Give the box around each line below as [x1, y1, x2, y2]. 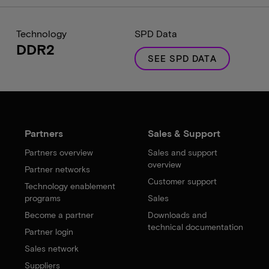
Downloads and [147, 210, 207, 220]
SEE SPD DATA [147, 53, 217, 64]
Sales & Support [147, 127, 220, 139]
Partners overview [25, 147, 94, 157]
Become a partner [25, 210, 94, 220]
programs [25, 193, 61, 203]
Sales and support [147, 147, 217, 157]
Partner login [25, 226, 74, 237]
